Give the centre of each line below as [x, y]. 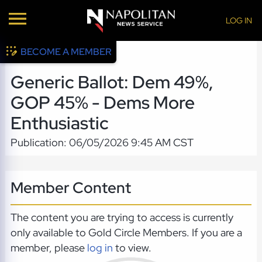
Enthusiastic [59, 123]
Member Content [70, 187]
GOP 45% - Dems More [102, 103]
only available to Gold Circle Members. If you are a [126, 233]
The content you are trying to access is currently [122, 218]
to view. [132, 248]
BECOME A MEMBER [66, 52]
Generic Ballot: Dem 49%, [112, 82]
